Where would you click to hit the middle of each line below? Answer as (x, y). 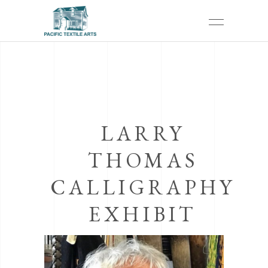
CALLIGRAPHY (143, 187)
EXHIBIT (143, 214)
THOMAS (143, 160)
